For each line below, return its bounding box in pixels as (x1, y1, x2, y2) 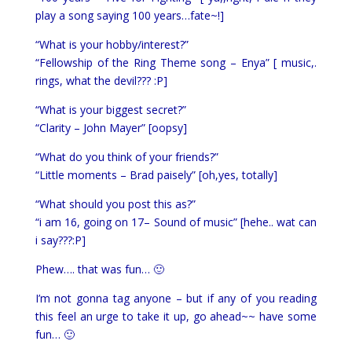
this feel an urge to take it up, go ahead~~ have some (35, 309, 317, 324)
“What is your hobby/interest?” (35, 37, 189, 52)
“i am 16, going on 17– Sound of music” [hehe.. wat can (35, 214, 317, 229)
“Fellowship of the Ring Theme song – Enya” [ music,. (35, 55, 317, 70)
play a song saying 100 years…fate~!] (35, 8, 224, 23)
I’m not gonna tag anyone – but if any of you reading (35, 291, 317, 306)
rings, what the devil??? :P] (35, 73, 167, 88)
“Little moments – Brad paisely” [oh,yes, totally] (35, 167, 277, 182)
